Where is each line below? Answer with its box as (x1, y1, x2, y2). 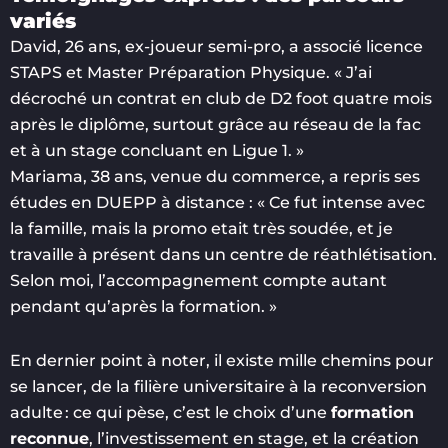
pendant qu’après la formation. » (10, 296, 277, 316)
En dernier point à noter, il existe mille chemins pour (10, 350, 434, 370)
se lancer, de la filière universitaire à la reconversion (10, 376, 427, 396)
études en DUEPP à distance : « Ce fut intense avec (10, 192, 425, 212)
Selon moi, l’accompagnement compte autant (10, 270, 387, 290)
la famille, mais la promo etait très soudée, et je (10, 218, 393, 238)
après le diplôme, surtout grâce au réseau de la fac (10, 114, 421, 134)
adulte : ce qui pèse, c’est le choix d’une (10, 402, 331, 422)
